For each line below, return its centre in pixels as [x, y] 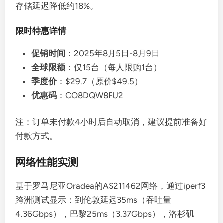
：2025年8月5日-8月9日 [113, 53]
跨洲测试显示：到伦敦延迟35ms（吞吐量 [94, 200]
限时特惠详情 [41, 31]
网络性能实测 [47, 162]
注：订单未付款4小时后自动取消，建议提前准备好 [111, 122]
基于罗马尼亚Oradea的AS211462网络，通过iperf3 [111, 186]
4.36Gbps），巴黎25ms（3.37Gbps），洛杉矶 [105, 214]
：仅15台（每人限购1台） [114, 67]
